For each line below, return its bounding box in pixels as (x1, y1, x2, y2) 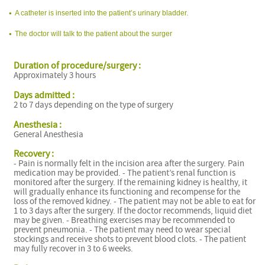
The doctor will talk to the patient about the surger (15, 29, 172, 38)
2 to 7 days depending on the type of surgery (14, 99, 174, 111)
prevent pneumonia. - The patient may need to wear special (14, 224, 231, 236)
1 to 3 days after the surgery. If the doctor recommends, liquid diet (14, 205, 253, 217)
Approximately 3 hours (14, 70, 96, 82)
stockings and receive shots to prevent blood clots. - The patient (14, 234, 247, 245)
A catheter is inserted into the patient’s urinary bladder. (15, 8, 188, 17)
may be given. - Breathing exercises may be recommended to (14, 215, 235, 227)
